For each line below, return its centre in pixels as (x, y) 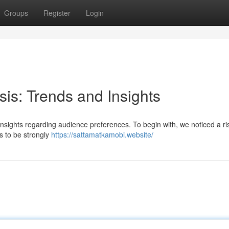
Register (57, 13)
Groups (16, 13)
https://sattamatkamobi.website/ (102, 134)
